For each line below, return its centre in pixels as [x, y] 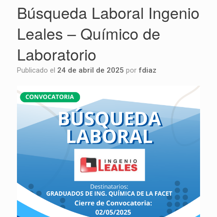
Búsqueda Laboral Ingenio [108, 12]
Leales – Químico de [89, 33]
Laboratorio [57, 54]
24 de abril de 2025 [91, 70]
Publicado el [39, 70]
